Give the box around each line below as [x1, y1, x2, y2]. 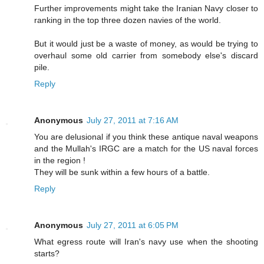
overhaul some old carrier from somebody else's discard [34, 50, 258, 60]
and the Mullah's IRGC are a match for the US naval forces [34, 143, 258, 153]
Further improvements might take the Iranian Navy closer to [34, 3, 258, 13]
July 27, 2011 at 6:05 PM [87, 220, 179, 230]
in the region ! [34, 155, 85, 165]
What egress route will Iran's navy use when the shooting [34, 236, 258, 246]
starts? [34, 248, 60, 258]
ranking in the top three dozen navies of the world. [34, 15, 221, 25]
